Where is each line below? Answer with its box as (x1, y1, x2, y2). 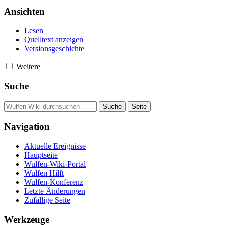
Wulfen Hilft (24, 169, 64, 178)
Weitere (16, 62, 40, 71)
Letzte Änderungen (24, 187, 85, 196)
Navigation (4, 121, 50, 132)
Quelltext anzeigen (24, 35, 83, 44)
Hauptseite (24, 151, 58, 160)
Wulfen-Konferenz (24, 178, 83, 187)
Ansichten (4, 6, 45, 17)
